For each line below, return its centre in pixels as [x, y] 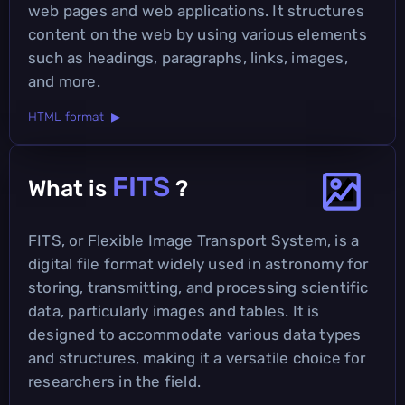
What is [70, 188]
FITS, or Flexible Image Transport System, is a [194, 240]
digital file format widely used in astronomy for [198, 264]
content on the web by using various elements [198, 34]
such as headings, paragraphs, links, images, [188, 57]
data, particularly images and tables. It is [174, 311]
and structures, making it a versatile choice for [197, 358]
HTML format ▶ [75, 117]
